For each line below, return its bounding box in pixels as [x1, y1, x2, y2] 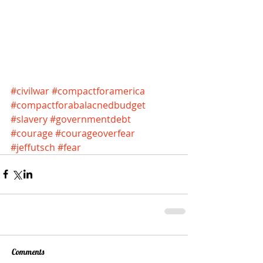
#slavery [11, 112, 48, 126]
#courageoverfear [55, 126, 135, 140]
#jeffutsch [11, 140, 55, 154]
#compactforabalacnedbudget [11, 98, 146, 112]
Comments [12, 246, 44, 257]
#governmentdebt [50, 112, 131, 126]
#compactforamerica [52, 84, 145, 97]
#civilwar [11, 84, 49, 97]
